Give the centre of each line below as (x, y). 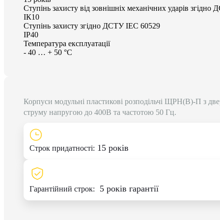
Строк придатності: (62, 148)
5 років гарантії (129, 189)
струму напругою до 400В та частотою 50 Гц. (100, 112)
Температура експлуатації (67, 43)
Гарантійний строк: (65, 189)
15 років (112, 148)
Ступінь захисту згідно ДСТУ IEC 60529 (92, 26)
